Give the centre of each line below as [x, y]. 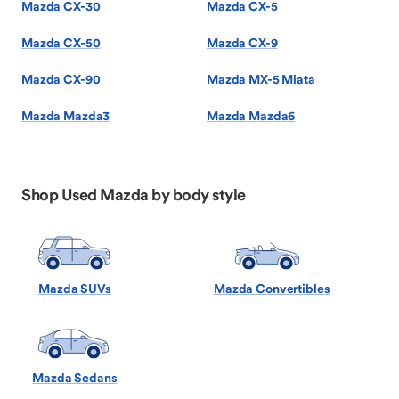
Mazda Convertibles [272, 289]
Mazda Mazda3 [66, 116]
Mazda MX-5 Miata [261, 79]
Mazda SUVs [75, 289]
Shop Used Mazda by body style [134, 195]
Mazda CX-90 [61, 79]
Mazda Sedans [75, 377]
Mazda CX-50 [61, 43]
